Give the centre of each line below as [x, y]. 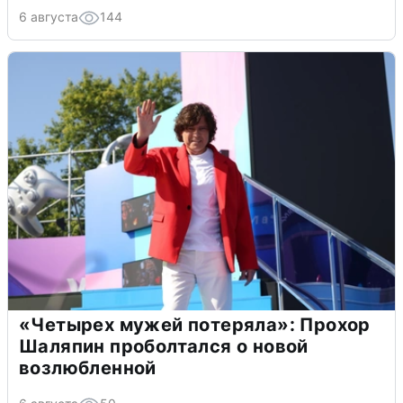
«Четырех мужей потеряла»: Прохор [195, 324]
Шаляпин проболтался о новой [164, 346]
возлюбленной [88, 367]
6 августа [49, 16]
